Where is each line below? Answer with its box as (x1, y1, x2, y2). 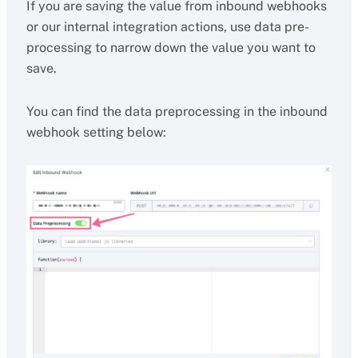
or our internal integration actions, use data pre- (26, 19, 309, 34)
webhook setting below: (26, 125, 166, 140)
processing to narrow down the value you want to (26, 40, 316, 55)
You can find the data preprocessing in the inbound (26, 104, 328, 119)
